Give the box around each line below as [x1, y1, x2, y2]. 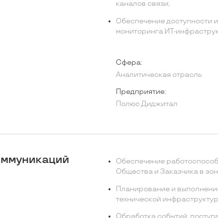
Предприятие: [115, 88, 166, 96]
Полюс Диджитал [115, 100, 178, 109]
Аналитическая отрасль [115, 70, 202, 79]
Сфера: [115, 58, 142, 67]
